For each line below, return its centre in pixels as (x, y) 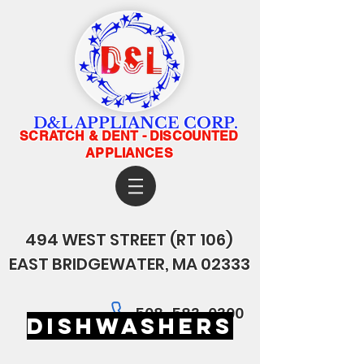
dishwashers (130, 326)
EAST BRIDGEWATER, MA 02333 (129, 264)
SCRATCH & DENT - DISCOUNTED (129, 136)
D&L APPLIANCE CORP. (136, 123)
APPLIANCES (129, 153)
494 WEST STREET (96, 240)
